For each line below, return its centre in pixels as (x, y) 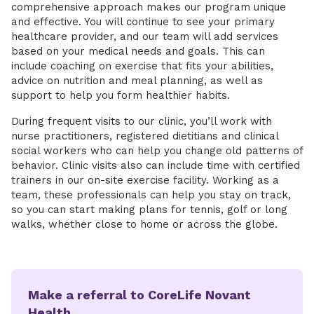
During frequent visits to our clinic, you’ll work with (142, 121)
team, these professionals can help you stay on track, (151, 195)
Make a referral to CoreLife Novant (139, 295)
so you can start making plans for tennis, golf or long (149, 210)
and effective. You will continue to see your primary (143, 22)
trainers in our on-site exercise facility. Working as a (145, 180)
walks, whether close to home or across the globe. (148, 224)
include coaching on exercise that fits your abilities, (142, 66)
